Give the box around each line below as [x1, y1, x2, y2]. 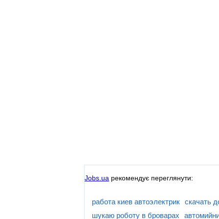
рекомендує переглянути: [109, 174, 193, 182]
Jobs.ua [85, 174, 109, 182]
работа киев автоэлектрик [92, 197, 180, 206]
